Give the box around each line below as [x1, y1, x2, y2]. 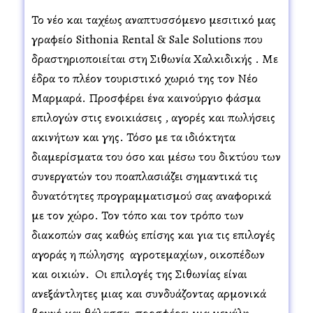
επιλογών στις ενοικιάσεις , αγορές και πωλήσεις [31, 108, 275, 126]
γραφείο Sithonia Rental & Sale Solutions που [31, 30, 263, 48]
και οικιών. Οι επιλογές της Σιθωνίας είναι [31, 265, 247, 282]
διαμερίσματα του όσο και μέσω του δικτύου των [31, 147, 281, 165]
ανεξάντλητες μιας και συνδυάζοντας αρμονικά [31, 284, 266, 302]
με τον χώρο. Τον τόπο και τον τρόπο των [31, 206, 244, 224]
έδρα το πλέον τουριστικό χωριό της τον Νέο [31, 69, 258, 87]
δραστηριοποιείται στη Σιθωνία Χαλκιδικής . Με [31, 50, 278, 67]
